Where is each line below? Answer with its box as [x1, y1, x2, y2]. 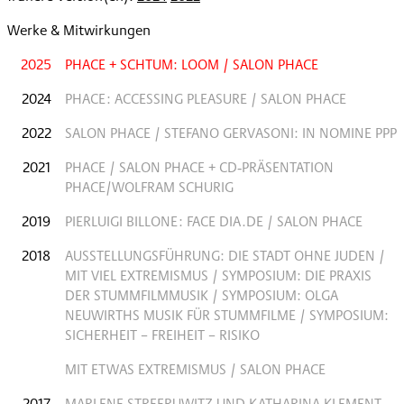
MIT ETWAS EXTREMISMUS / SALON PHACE [65, 358, 326, 380]
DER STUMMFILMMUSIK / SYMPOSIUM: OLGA [65, 284, 338, 306]
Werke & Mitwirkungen [7, 19, 151, 41]
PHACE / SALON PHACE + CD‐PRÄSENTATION [65, 156, 334, 178]
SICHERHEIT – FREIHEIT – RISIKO [65, 324, 260, 345]
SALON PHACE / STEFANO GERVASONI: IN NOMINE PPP [65, 122, 397, 143]
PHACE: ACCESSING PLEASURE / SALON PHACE [65, 87, 346, 109]
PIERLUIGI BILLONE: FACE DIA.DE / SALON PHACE [65, 210, 363, 232]
